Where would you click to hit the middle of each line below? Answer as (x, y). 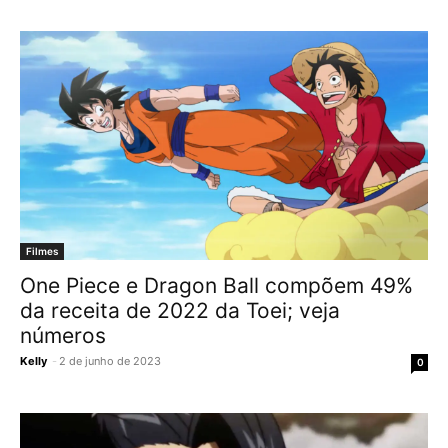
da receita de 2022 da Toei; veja (180, 310)
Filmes (42, 251)
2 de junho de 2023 (110, 361)
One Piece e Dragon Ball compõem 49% (216, 285)
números (63, 335)
